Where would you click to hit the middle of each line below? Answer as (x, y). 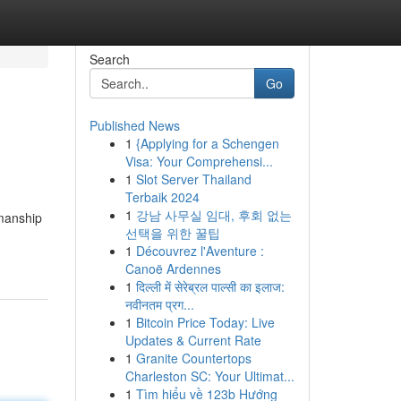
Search (109, 59)
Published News (134, 125)
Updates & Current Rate (193, 340)
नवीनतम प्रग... (159, 304)
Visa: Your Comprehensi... (199, 161)
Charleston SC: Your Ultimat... (209, 376)
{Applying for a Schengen (207, 143)
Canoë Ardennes (173, 269)
